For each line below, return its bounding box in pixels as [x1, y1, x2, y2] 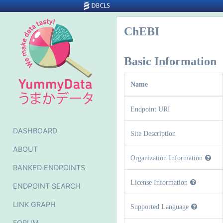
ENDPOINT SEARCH [13, 182, 81, 190]
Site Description [130, 129, 176, 137]
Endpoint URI [130, 105, 170, 113]
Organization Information [130, 154, 203, 162]
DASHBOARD [13, 126, 57, 135]
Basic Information [124, 55, 217, 68]
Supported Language [130, 203, 189, 211]
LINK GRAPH [13, 200, 56, 209]
